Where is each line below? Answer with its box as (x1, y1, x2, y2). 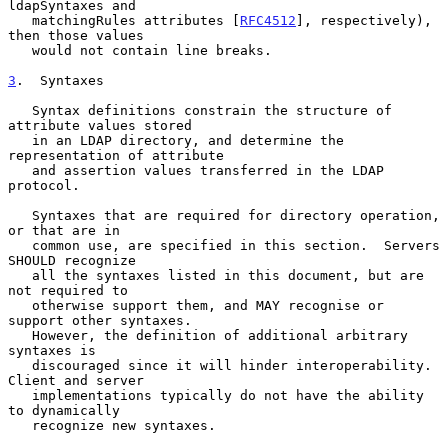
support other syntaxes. (8, 312, 192, 328)
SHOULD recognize (8, 252, 136, 268)
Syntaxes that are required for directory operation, (8, 207, 32, 223)
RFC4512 (240, 12, 296, 28)
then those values (8, 27, 144, 43)
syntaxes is (8, 342, 96, 358)
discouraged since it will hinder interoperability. (8, 357, 32, 373)
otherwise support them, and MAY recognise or (8, 297, 32, 313)
